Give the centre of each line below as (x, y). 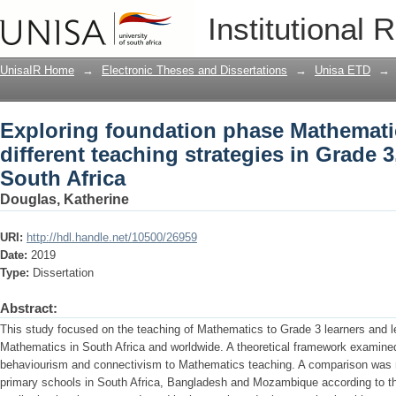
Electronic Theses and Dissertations (194, 70)
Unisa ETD (343, 70)
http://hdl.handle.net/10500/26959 (112, 237)
